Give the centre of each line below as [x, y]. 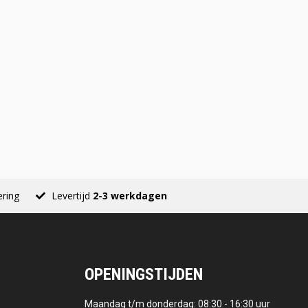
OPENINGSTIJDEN [144, 275]
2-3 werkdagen [130, 196]
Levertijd [72, 196]
